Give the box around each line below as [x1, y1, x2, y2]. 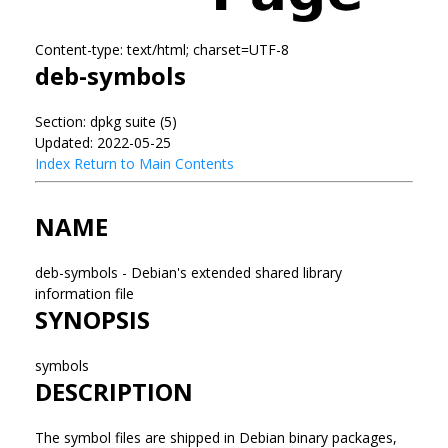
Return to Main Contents [74, 153, 234, 173]
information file [35, 283, 138, 303]
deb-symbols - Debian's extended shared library [35, 262, 342, 282]
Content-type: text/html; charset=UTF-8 [35, 39, 289, 59]
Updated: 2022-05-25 [35, 132, 171, 152]
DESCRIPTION [35, 374, 193, 408]
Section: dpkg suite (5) [35, 111, 177, 131]
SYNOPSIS [35, 302, 150, 336]
